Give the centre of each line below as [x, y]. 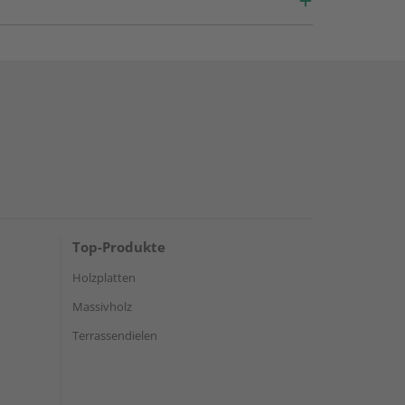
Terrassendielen [115, 335]
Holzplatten [104, 278]
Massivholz [102, 306]
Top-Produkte [119, 247]
